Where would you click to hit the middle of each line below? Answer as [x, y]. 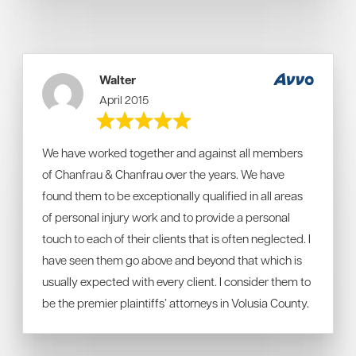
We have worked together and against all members [172, 153]
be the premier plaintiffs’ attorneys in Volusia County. [176, 303]
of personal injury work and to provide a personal [166, 217]
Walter [118, 80]
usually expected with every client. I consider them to [176, 281]
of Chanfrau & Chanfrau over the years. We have [163, 174]
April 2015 [124, 99]
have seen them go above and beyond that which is [172, 260]
